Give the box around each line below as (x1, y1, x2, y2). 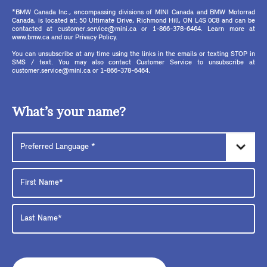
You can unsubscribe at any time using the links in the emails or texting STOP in (12, 50, 255, 58)
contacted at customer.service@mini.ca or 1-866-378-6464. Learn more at (12, 25, 255, 33)
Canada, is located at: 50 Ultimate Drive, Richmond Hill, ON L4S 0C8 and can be (12, 17, 255, 24)
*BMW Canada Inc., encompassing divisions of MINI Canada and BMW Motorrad (12, 8, 255, 16)
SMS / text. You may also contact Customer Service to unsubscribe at (12, 58, 255, 66)
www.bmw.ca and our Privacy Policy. (12, 33, 117, 41)
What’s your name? (12, 105, 126, 120)
